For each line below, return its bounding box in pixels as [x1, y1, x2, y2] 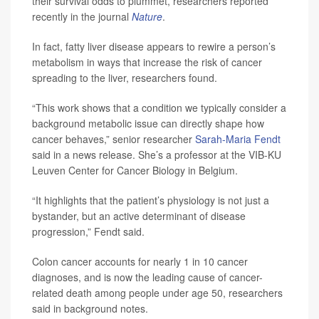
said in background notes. [32, 301, 148, 316]
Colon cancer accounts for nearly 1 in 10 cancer [32, 254, 248, 269]
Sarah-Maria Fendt [195, 132, 281, 147]
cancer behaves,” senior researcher [32, 132, 195, 147]
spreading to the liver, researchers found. [32, 70, 217, 85]
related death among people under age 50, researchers [32, 286, 283, 300]
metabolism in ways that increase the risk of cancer [32, 55, 262, 70]
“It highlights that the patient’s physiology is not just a [32, 193, 269, 208]
